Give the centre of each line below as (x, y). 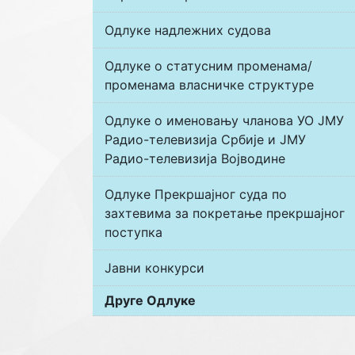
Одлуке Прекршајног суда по (196, 194)
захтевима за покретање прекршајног (225, 213)
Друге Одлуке (150, 300)
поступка (134, 232)
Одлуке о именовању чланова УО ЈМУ (224, 120)
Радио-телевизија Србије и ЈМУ (205, 139)
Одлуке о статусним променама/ (208, 66)
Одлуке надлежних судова (188, 30)
